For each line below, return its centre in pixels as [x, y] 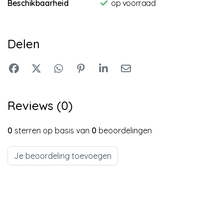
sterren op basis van [52, 130]
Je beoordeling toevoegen [63, 156]
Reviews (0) [40, 105]
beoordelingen [124, 130]
